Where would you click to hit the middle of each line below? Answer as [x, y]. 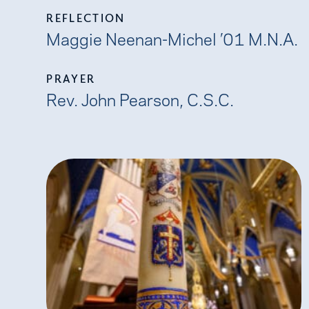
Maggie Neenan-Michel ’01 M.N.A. [172, 38]
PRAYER [71, 78]
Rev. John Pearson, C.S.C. [140, 98]
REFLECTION [86, 18]
